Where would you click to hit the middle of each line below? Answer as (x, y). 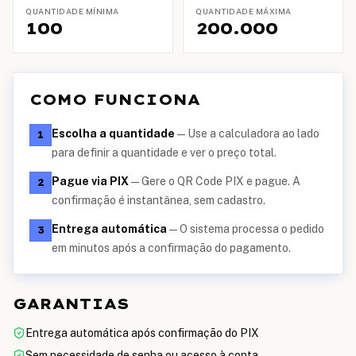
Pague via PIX (90, 181)
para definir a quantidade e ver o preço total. (164, 153)
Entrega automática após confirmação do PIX (142, 333)
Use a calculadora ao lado (253, 133)
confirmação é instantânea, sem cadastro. (159, 200)
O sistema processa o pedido (252, 229)
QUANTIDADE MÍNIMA (73, 11)
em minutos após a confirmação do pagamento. (171, 248)
